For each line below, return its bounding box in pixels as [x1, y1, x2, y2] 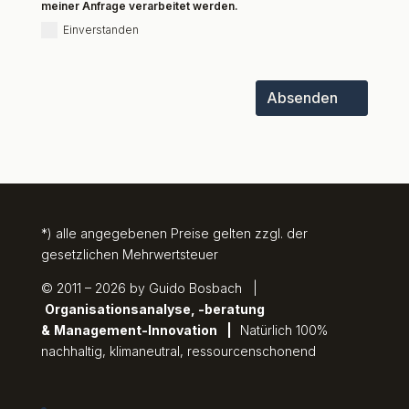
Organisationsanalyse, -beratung [44, 300, 265, 317]
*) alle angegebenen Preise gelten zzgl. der [40, 225, 308, 241]
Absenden [267, 88, 339, 107]
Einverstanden [62, 22, 139, 37]
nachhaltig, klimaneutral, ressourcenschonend [40, 342, 316, 359]
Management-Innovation [53, 321, 217, 338]
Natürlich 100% [239, 321, 328, 338]
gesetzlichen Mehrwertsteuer [40, 246, 218, 262]
